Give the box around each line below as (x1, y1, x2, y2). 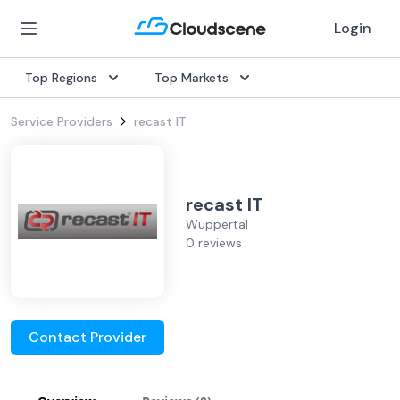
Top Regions (25, 70, 97, 86)
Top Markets (154, 70, 229, 86)
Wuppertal (186, 216, 248, 232)
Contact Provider (29, 328, 146, 346)
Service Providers (11, 113, 112, 129)
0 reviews (186, 235, 242, 251)
